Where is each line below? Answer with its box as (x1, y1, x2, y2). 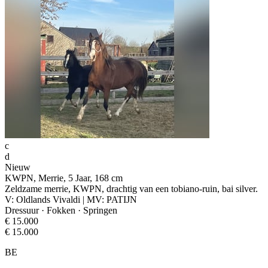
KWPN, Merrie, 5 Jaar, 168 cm (5, 172, 123, 183)
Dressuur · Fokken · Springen (5, 205, 117, 215)
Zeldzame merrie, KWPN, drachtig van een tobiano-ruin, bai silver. (5, 183, 258, 194)
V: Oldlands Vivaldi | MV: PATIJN (5, 194, 137, 205)
